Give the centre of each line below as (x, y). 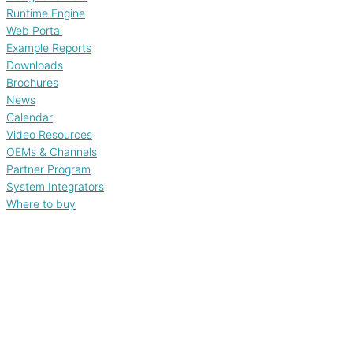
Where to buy (41, 204)
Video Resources (49, 134)
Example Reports (49, 48)
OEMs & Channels (52, 152)
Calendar (30, 117)
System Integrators (55, 186)
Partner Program (48, 169)
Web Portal (34, 30)
